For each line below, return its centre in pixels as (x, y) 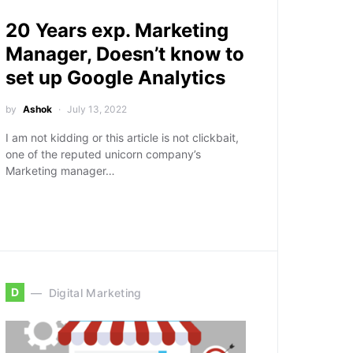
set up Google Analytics (116, 78)
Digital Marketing (95, 292)
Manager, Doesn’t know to (125, 54)
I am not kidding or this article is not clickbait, (123, 137)
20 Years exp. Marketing (117, 30)
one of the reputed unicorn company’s (104, 154)
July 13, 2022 (97, 109)
